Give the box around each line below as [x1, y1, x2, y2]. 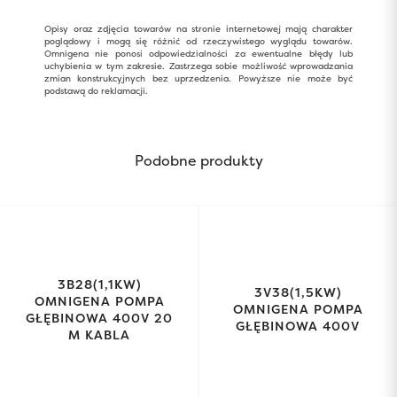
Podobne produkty [134, 151, 263, 170]
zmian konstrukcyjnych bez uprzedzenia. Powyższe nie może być [44, 73, 353, 84]
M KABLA [68, 326, 130, 343]
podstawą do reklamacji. [44, 85, 148, 97]
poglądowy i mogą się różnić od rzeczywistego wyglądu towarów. [44, 35, 353, 47]
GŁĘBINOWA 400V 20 [26, 309, 173, 326]
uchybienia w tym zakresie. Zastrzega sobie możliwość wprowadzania [44, 60, 353, 72]
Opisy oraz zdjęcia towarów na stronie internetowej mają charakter [44, 23, 353, 35]
